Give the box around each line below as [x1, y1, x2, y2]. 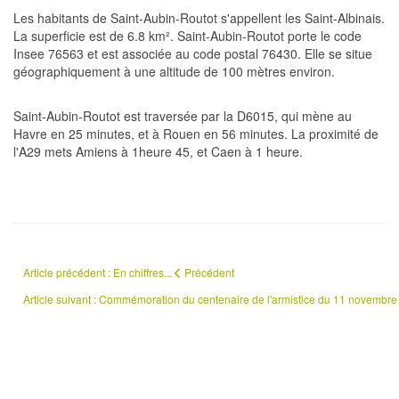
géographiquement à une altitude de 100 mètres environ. [13, 62, 335, 80]
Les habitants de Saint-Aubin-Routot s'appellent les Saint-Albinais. [13, 9, 385, 27]
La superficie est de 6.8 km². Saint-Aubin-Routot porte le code [13, 27, 362, 45]
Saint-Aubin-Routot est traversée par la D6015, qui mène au [13, 107, 352, 125]
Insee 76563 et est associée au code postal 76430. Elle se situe [13, 45, 372, 62]
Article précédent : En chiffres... [23, 265, 175, 280]
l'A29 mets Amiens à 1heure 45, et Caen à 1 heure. [13, 142, 303, 160]
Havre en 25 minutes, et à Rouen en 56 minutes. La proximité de [13, 125, 379, 142]
